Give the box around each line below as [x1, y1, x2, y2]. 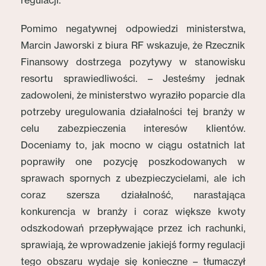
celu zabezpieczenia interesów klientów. [21, 122, 245, 134]
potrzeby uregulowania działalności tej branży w [21, 106, 245, 118]
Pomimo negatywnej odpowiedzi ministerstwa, [21, 23, 245, 34]
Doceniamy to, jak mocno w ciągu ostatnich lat [21, 139, 245, 151]
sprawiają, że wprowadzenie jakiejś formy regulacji [21, 239, 245, 251]
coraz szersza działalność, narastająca [21, 189, 245, 201]
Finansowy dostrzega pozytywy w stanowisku [21, 56, 245, 68]
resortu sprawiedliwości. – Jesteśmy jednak [21, 72, 245, 84]
